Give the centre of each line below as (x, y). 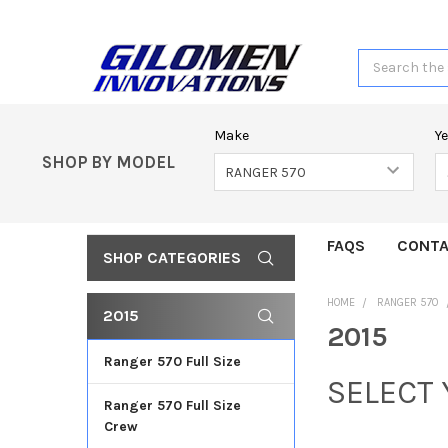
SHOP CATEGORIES (171, 257)
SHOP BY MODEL (108, 162)
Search (380, 59)
